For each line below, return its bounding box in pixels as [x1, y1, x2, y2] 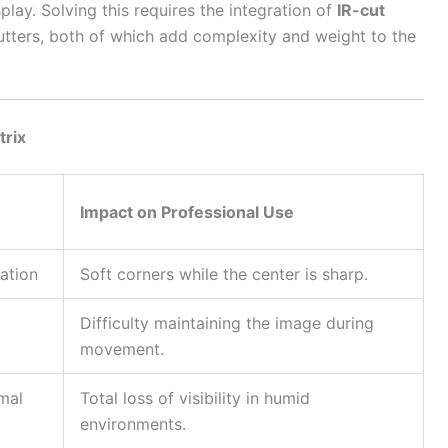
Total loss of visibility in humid [80, 388, 310, 409]
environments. [80, 414, 186, 435]
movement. [80, 339, 164, 360]
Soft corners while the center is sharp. [80, 264, 368, 285]
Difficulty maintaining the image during [80, 313, 374, 334]
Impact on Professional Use [80, 202, 294, 223]
